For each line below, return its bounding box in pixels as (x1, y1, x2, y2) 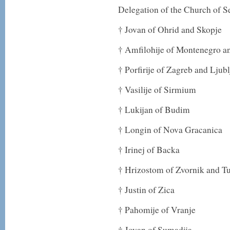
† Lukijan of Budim (118, 104, 190, 116)
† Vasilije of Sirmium (118, 84, 196, 95)
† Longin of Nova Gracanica (118, 124, 222, 136)
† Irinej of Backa (118, 144, 180, 156)
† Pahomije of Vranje (118, 204, 196, 216)
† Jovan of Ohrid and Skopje (118, 24, 222, 35)
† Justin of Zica (118, 184, 175, 196)
